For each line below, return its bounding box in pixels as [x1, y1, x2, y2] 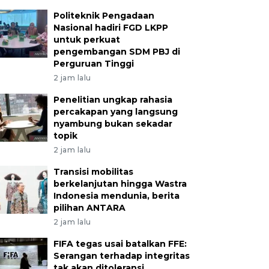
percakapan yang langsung [53, 106, 178, 118]
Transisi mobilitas [53, 166, 133, 178]
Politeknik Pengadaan [53, 10, 154, 22]
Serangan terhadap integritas [53, 250, 190, 262]
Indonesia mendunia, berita [53, 190, 180, 202]
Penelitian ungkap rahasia [53, 94, 172, 106]
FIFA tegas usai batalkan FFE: [53, 238, 187, 250]
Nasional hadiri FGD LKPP [53, 22, 168, 34]
